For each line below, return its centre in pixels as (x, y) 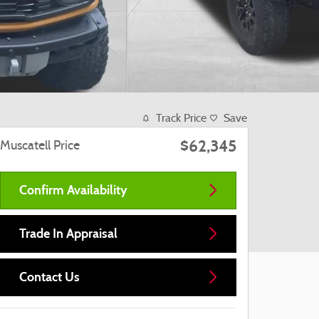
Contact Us (49, 277)
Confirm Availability (73, 190)
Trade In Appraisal (68, 233)
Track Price (181, 119)
